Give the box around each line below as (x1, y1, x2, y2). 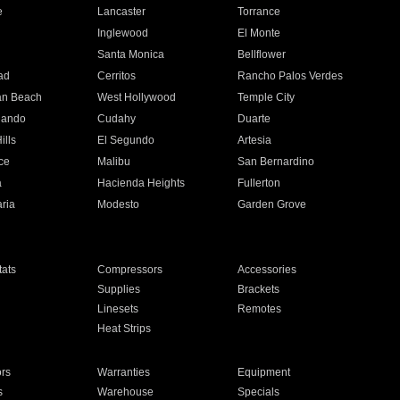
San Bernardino (237, 155, 315, 168)
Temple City (237, 91, 296, 104)
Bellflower (237, 48, 287, 61)
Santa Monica (96, 48, 164, 61)
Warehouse (96, 386, 154, 398)
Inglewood (96, 27, 148, 39)
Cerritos (96, 70, 136, 82)
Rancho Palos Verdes (237, 70, 344, 82)
